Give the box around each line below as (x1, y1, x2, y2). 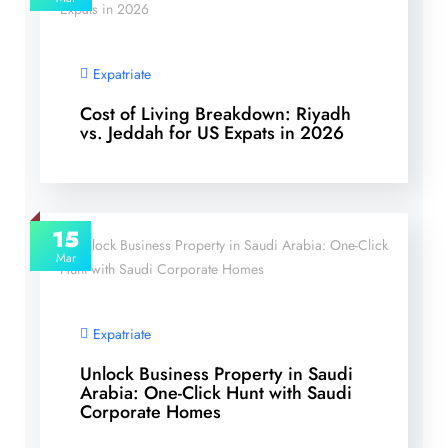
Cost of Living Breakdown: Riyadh (80, 101, 351, 128)
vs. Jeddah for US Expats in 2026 (80, 120, 344, 147)
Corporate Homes (80, 399, 221, 426)
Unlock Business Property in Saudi (80, 361, 353, 388)
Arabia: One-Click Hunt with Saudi (80, 380, 352, 407)
